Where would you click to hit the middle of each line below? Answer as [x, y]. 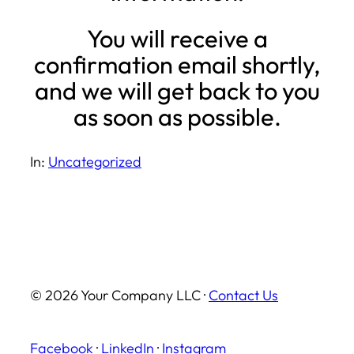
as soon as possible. [177, 116]
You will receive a [177, 38]
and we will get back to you [177, 90]
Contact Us [243, 296]
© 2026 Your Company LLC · [119, 296]
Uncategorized [95, 162]
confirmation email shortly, [177, 64]
